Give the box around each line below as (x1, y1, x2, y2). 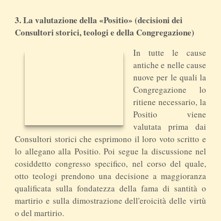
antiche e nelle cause (133, 59, 206, 71)
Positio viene (133, 108, 206, 120)
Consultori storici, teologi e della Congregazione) (15, 26, 194, 38)
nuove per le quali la (133, 71, 206, 83)
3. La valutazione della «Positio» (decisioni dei (15, 13, 183, 26)
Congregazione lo (133, 83, 206, 95)
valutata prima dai (133, 120, 206, 132)
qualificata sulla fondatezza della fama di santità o (15, 182, 206, 194)
